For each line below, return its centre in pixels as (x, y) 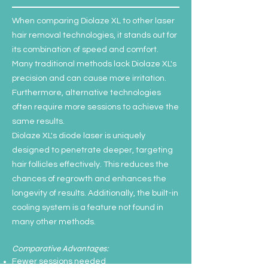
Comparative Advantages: (60, 249)
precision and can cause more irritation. (89, 78)
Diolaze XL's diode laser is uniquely (79, 136)
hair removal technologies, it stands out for (95, 35)
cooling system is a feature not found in (88, 208)
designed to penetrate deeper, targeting (92, 150)
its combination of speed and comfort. (85, 50)
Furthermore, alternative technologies (86, 93)
